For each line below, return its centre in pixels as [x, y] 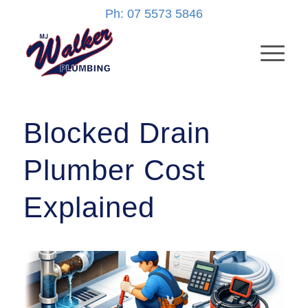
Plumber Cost [114, 170]
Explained [89, 207]
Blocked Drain [117, 133]
